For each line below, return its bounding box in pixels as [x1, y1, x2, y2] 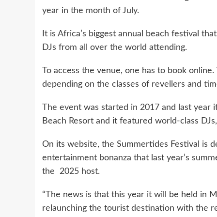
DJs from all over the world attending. [42, 43, 187, 52]
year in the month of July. [42, 6, 139, 15]
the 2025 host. [42, 167, 100, 176]
